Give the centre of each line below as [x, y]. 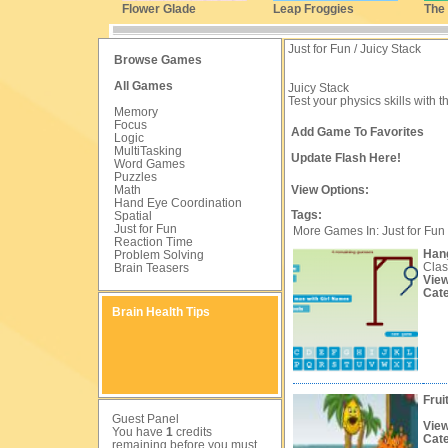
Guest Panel [145, 419]
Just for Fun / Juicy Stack [354, 49]
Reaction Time [153, 242]
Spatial [133, 216]
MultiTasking [148, 151]
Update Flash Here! [346, 158]
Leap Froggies [313, 9]
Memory [136, 112]
